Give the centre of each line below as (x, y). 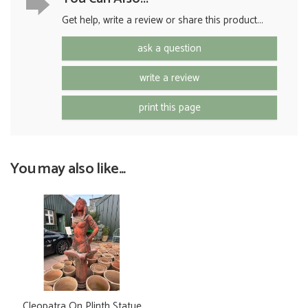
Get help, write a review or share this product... (163, 21)
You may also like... (68, 169)
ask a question (169, 49)
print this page (169, 108)
